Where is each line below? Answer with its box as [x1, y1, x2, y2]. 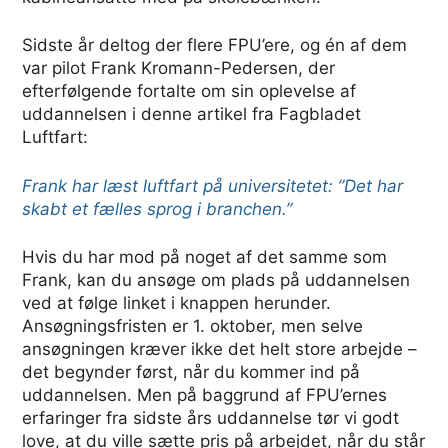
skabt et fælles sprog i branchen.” [22, 198, 293, 219]
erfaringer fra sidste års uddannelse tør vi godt [22, 408, 400, 429]
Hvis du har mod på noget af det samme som [22, 247, 388, 268]
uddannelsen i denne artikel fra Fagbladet [22, 104, 362, 125]
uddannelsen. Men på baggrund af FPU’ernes [22, 385, 388, 406]
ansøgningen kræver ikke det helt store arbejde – [22, 339, 418, 360]
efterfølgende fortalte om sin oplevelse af [22, 81, 357, 102]
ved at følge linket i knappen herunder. [22, 293, 332, 314]
